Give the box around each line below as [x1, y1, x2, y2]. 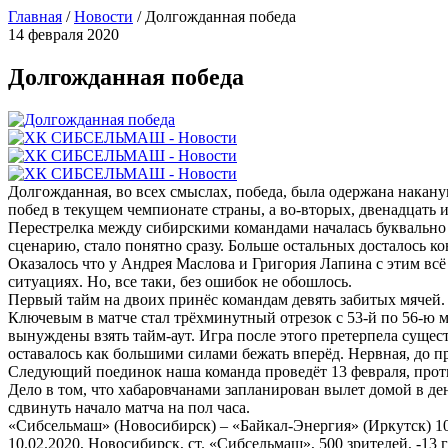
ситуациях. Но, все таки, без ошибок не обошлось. [8, 272, 352, 290]
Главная [8, 8, 62, 25]
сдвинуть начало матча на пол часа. [8, 398, 250, 416]
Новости [74, 8, 133, 25]
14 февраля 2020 [8, 26, 119, 43]
